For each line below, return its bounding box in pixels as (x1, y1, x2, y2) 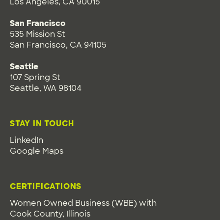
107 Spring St (10, 72, 60, 82)
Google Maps (10, 146, 63, 156)
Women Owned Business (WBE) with (10, 198, 157, 208)
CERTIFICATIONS (10, 181, 82, 192)
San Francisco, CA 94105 (10, 40, 107, 50)
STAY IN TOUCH (10, 118, 74, 129)
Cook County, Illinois (10, 209, 90, 219)
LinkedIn (10, 135, 43, 145)
